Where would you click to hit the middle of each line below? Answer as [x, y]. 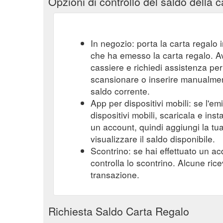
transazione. [115, 174]
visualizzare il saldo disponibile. [153, 138]
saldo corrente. [120, 91]
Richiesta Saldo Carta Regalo [119, 211]
